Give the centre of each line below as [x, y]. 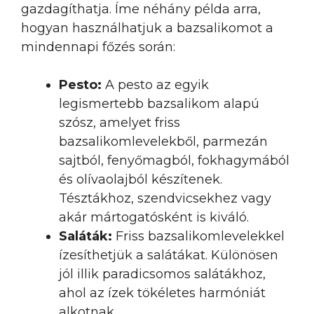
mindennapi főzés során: [98, 47]
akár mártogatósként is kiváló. [154, 217]
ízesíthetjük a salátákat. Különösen [169, 255]
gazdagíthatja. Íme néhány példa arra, [141, 9]
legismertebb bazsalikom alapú [159, 104]
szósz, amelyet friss [120, 123]
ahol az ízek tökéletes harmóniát [162, 293]
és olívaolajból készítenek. [141, 179]
